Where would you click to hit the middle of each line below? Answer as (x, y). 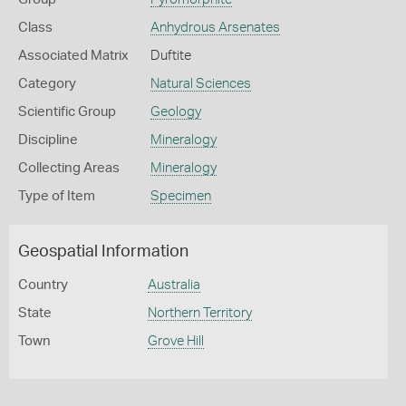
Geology (175, 112)
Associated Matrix (73, 56)
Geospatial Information (103, 252)
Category (47, 84)
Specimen (180, 196)
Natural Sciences (200, 84)
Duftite (170, 56)
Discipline (48, 140)
